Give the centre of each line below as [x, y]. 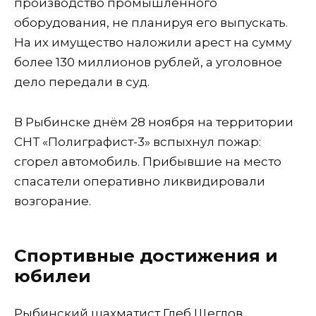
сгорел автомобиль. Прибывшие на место [148, 161]
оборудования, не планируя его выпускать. [151, 22]
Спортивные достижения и [146, 255]
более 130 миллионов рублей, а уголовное [148, 62]
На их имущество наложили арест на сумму [153, 42]
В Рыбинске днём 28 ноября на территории [154, 122]
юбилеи [53, 275]
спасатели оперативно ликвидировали [140, 181]
